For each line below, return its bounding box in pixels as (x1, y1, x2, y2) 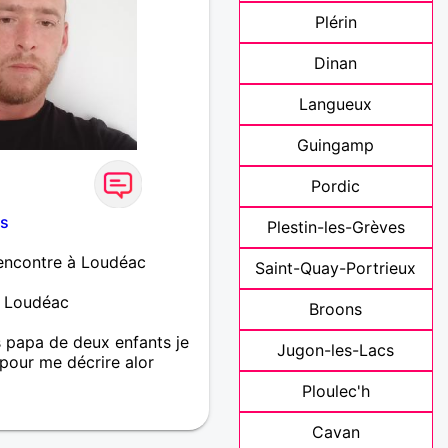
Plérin (314, 12, 357, 32)
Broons (309, 299, 363, 319)
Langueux (299, 94, 373, 114)
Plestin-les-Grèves (266, 217, 405, 237)
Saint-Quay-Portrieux (255, 258, 417, 278)
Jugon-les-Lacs (277, 340, 395, 360)
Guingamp (297, 135, 375, 155)
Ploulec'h (301, 381, 370, 401)
